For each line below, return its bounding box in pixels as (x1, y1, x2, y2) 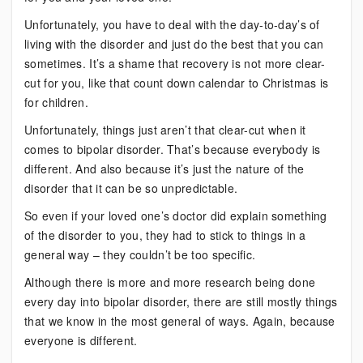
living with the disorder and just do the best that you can (24, 36, 324, 52)
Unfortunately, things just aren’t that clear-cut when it (24, 122, 306, 138)
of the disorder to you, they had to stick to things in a (24, 227, 306, 243)
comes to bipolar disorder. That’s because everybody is (24, 141, 321, 157)
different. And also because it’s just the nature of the (24, 160, 305, 177)
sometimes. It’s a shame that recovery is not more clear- (24, 55, 326, 71)
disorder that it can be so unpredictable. (24, 180, 238, 196)
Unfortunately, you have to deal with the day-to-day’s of (24, 16, 320, 32)
